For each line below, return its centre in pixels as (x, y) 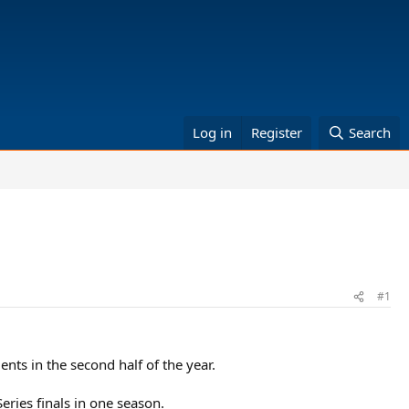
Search (370, 132)
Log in (213, 132)
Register (277, 132)
